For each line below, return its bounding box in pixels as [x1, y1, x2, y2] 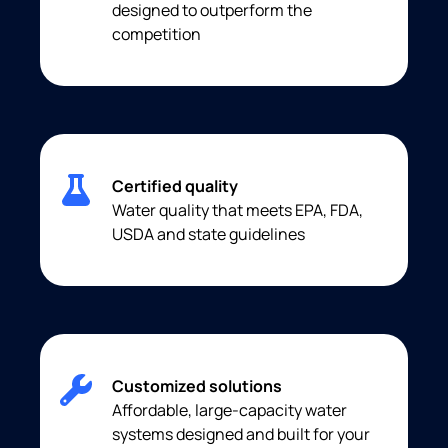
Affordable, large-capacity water [112, 398, 347, 421]
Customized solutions [112, 374, 282, 397]
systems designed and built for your [112, 422, 370, 445]
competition [112, 22, 201, 45]
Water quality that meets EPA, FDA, [112, 198, 363, 221]
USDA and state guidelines [112, 222, 305, 245]
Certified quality [112, 174, 238, 197]
